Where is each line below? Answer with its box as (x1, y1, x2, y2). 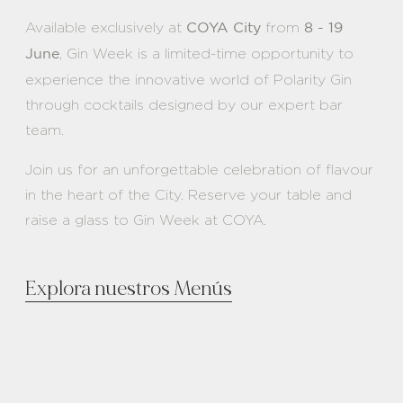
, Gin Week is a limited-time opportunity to (59, 45, 354, 61)
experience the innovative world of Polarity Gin (25, 71, 352, 87)
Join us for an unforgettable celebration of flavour (25, 161, 373, 177)
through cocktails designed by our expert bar (25, 96, 343, 112)
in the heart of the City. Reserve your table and (25, 186, 352, 202)
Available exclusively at (25, 19, 186, 35)
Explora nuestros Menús (25, 275, 232, 301)
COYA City (186, 21, 261, 35)
